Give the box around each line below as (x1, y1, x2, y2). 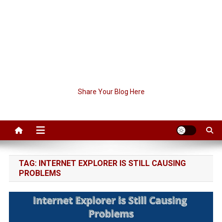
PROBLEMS (18, 168, 61, 178)
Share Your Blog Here (77, 88, 145, 96)
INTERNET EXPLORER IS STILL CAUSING (38, 159, 186, 168)
